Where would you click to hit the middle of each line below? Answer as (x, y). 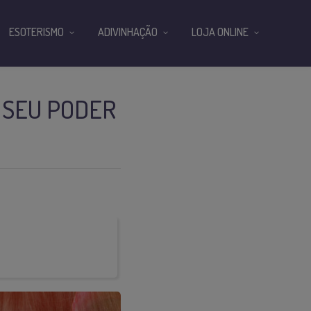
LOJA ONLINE (220, 32)
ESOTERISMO (36, 32)
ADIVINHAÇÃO (128, 32)
